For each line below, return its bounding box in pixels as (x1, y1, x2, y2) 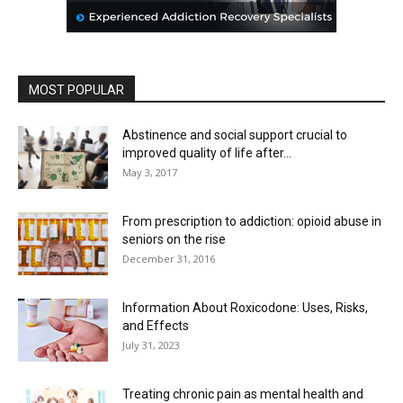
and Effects (122, 318, 189, 333)
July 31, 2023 (122, 338, 180, 352)
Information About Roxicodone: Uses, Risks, (122, 300, 368, 315)
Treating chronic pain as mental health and (122, 387, 363, 401)
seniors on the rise (122, 232, 226, 246)
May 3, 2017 (122, 166, 177, 179)
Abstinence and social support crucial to (122, 128, 347, 142)
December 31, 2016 (122, 252, 215, 265)
